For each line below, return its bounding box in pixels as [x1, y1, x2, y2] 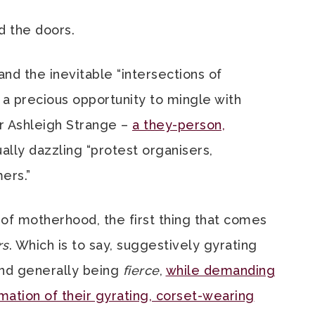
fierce [122, 263, 160, 278]
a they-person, [132, 117, 225, 132]
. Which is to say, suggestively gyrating [8, 238, 257, 252]
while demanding [165, 263, 275, 278]
